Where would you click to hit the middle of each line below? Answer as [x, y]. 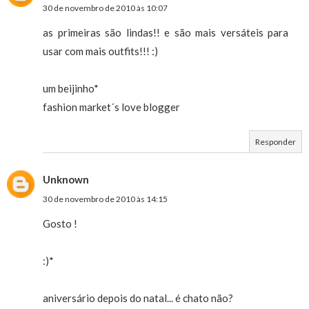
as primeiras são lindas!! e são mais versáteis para [166, 32]
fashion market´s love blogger [111, 107]
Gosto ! [60, 223]
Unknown [66, 179]
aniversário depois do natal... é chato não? [138, 298]
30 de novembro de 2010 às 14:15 [105, 199]
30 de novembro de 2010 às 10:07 [105, 8]
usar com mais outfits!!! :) [100, 51]
